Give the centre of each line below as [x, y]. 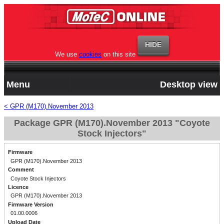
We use [67, 54]
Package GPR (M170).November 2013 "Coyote [112, 123]
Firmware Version [30, 204]
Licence [18, 187]
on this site [118, 54]
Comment [21, 170]
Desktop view [189, 84]
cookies [90, 54]
